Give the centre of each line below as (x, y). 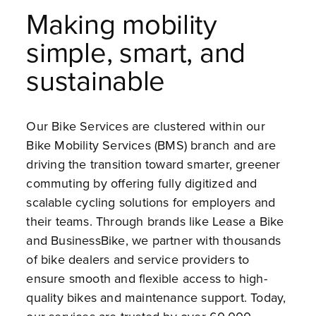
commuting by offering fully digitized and (142, 183)
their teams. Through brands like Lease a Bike (155, 221)
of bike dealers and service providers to (138, 259)
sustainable (96, 80)
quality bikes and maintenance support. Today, (156, 297)
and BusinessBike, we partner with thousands (153, 240)
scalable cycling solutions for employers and (151, 202)
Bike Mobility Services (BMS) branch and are (151, 145)
